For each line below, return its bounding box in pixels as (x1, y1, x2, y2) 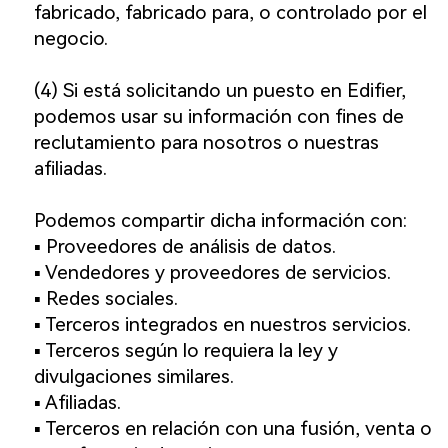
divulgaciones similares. (33, 365, 234, 389)
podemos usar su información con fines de (33, 105, 404, 129)
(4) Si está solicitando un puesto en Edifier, (33, 79, 406, 103)
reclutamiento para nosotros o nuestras (33, 131, 379, 155)
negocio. (33, 27, 108, 51)
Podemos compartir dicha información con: (33, 209, 407, 233)
